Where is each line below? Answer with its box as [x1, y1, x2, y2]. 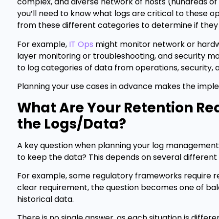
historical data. [17, 193, 76, 205]
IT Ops [69, 38, 93, 50]
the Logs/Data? [17, 114, 126, 133]
